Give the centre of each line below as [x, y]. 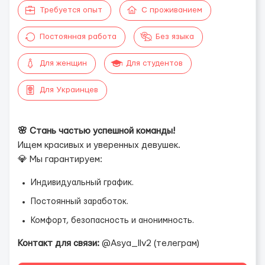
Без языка [175, 37]
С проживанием [172, 10]
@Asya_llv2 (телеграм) [149, 243]
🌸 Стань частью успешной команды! [96, 131]
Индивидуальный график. [82, 183]
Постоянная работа [78, 37]
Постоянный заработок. [80, 202]
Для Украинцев [69, 90]
